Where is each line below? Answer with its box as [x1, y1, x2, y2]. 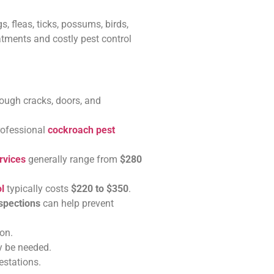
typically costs [4, 183, 71, 195]
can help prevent [40, 198, 114, 210]
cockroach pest [48, 124, 115, 136]
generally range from [26, 154, 120, 166]
